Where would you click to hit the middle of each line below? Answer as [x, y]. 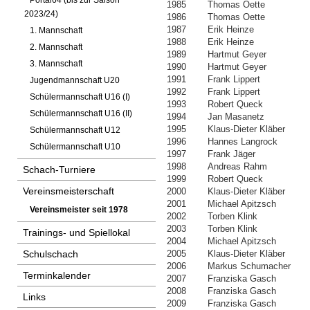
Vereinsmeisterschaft [69, 191]
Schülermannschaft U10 [75, 147]
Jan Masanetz [236, 117]
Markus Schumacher [249, 266]
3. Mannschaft [56, 64]
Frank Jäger [231, 154]
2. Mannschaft [56, 47]
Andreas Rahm [237, 166]
